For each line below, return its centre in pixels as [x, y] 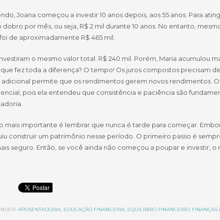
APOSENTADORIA [39, 209]
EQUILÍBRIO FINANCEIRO [158, 209]
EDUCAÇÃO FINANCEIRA [94, 209]
